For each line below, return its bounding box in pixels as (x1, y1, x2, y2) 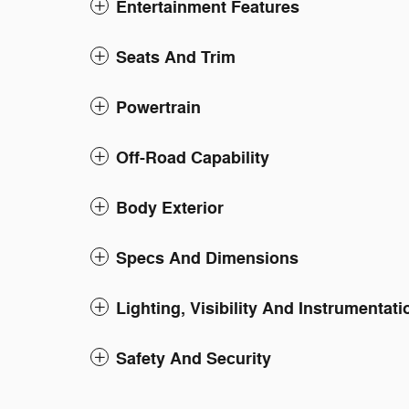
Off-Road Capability (116, 147, 269, 170)
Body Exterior (116, 197, 224, 220)
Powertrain (116, 97, 201, 120)
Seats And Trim (116, 47, 236, 69)
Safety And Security (116, 348, 271, 371)
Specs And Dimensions (116, 247, 299, 270)
